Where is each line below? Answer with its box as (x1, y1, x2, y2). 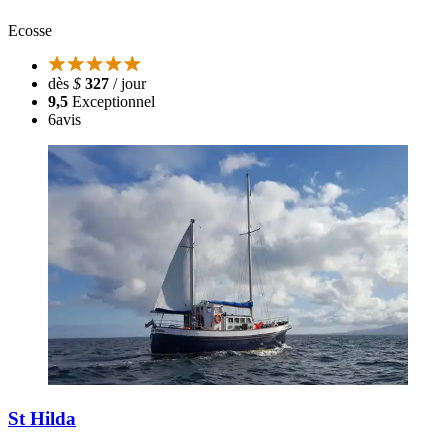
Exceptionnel (72, 93, 155, 111)
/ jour (109, 75, 146, 93)
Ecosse (8, 22, 52, 40)
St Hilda (8, 407, 76, 429)
